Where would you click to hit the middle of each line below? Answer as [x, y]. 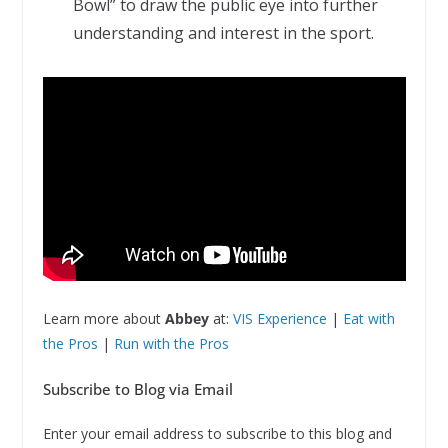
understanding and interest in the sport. [223, 32]
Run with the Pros [171, 344]
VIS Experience [279, 319]
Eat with [368, 319]
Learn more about [103, 319]
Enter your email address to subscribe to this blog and [217, 434]
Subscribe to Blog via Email [137, 389]
